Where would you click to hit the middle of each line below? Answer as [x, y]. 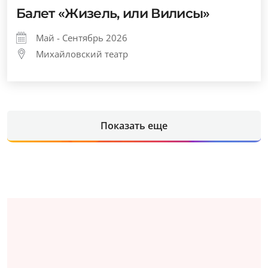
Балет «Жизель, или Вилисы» [113, 13]
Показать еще [134, 125]
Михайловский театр [82, 54]
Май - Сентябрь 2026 [82, 37]
